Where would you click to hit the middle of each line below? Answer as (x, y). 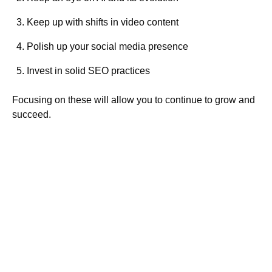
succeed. (32, 115)
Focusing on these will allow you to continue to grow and (134, 100)
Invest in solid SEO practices (88, 71)
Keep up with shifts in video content (103, 22)
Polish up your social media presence (109, 47)
